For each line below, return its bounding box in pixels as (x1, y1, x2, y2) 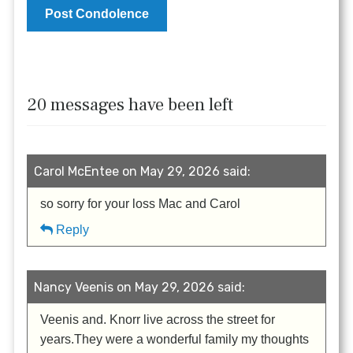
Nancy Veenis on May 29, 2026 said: (34, 280, 246, 295)
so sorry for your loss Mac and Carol (40, 197, 241, 211)
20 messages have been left (27, 94, 234, 117)
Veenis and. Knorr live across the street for (40, 313, 276, 327)
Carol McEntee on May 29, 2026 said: (34, 164, 251, 180)
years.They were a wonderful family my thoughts (40, 333, 310, 347)
